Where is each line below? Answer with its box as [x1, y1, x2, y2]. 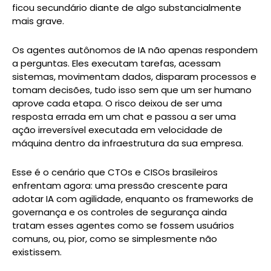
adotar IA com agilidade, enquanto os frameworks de [12, 192, 253, 205]
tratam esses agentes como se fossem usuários [12, 219, 234, 232]
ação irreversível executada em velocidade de [12, 123, 223, 136]
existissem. [12, 246, 62, 258]
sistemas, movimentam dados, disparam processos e [12, 70, 256, 83]
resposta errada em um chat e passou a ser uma [12, 109, 236, 123]
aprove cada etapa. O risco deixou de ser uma [12, 96, 222, 109]
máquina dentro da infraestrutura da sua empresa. [12, 136, 243, 149]
